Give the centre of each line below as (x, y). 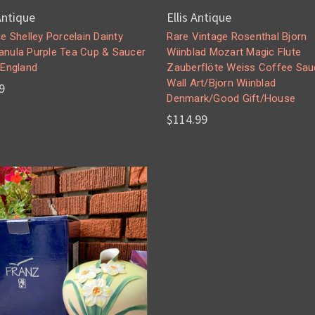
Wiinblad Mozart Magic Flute (234, 52)
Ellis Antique (199, 18)
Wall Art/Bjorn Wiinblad (221, 83)
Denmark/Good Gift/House (231, 99)
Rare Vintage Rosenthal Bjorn (237, 37)
